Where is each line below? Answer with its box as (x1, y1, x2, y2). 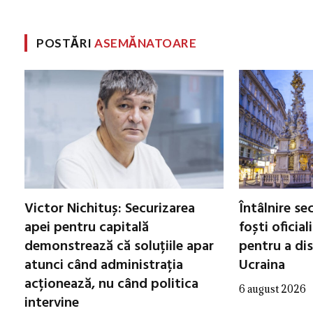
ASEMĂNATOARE (94, 35, 197, 50)
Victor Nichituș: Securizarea (24, 197, 195, 220)
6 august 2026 (239, 282, 306, 296)
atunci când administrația (24, 254, 183, 277)
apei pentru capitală (24, 216, 149, 239)
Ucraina (239, 254, 285, 277)
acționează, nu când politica (24, 272, 198, 296)
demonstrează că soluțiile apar (24, 235, 214, 258)
